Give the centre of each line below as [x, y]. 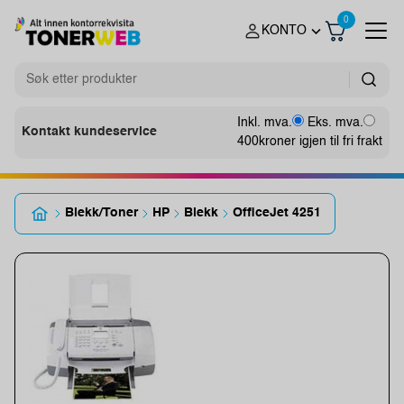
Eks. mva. [335, 122]
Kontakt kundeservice [89, 132]
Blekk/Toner [101, 213]
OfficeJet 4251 [277, 213]
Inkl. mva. [265, 122]
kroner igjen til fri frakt [321, 141]
